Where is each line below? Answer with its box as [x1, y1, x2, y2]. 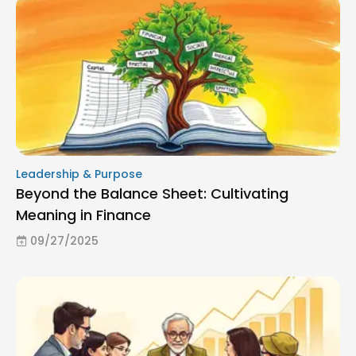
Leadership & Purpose [16, 165, 142, 182]
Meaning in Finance [16, 204, 151, 225]
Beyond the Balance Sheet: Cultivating [16, 183, 288, 203]
